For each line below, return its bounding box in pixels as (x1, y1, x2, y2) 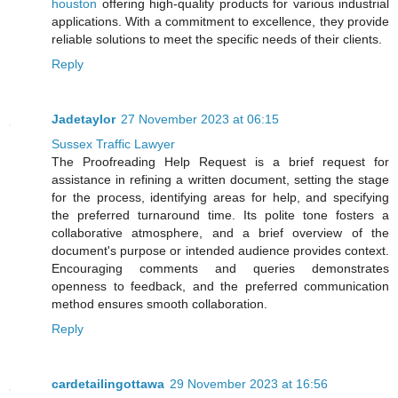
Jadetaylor (52, 111, 115, 126)
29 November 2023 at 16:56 (170, 376, 328, 391)
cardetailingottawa (52, 376, 164, 391)
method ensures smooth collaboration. (52, 296, 267, 311)
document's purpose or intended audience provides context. (52, 243, 389, 258)
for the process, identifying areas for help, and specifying (52, 189, 389, 204)
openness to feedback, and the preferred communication (52, 278, 389, 293)
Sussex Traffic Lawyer (52, 136, 175, 151)
